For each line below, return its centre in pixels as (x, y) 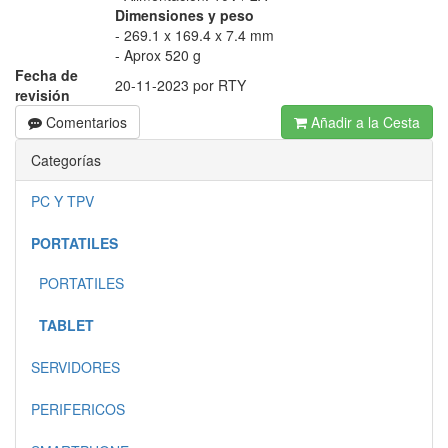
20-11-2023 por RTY (180, 85)
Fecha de (46, 75)
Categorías (66, 160)
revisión (42, 95)
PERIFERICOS (78, 409)
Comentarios (84, 122)
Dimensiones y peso (184, 15)
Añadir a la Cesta (363, 122)
